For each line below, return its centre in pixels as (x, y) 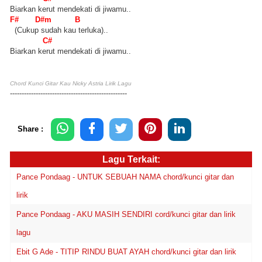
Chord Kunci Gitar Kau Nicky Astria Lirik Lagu (71, 83)
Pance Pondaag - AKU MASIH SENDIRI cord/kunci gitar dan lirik (126, 215)
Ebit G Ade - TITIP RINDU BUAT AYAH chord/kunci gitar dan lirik (126, 252)
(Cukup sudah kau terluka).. (59, 30)
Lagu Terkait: (131, 159)
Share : (30, 129)
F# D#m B (45, 19)
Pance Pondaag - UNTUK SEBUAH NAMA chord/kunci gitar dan (125, 177)
